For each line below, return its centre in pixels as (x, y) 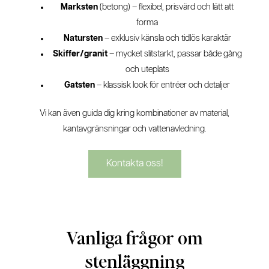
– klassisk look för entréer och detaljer (162, 85)
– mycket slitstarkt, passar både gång (174, 54)
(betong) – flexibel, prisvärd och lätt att (166, 7)
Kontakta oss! (134, 163)
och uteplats (147, 69)
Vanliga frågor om (134, 237)
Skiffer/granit (80, 54)
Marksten (79, 7)
